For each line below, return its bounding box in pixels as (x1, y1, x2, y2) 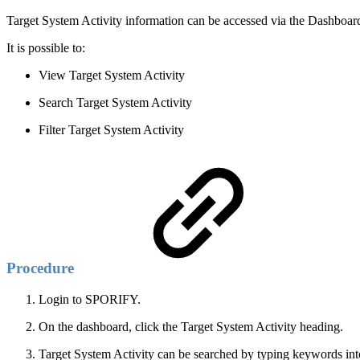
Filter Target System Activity (39, 123, 184, 137)
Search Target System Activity (39, 96, 192, 110)
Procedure (6, 260, 78, 277)
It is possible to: (6, 41, 85, 55)
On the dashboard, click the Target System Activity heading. (39, 319, 343, 333)
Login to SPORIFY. (39, 292, 141, 306)
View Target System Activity (39, 68, 185, 83)
